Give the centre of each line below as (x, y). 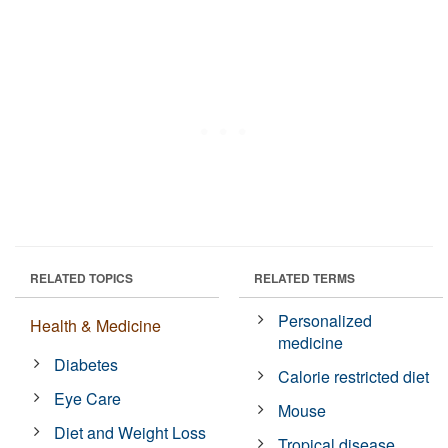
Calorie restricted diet (354, 376)
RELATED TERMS (304, 277)
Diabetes (86, 364)
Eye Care (88, 398)
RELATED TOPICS (81, 277)
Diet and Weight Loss (130, 432)
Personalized (325, 320)
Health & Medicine (95, 325)
